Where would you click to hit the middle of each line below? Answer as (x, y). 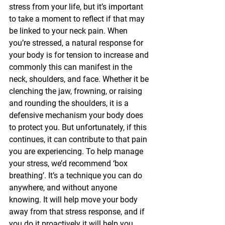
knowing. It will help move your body (74, 200)
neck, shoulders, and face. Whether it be (80, 79)
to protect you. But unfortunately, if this (79, 127)
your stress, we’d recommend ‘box (69, 163)
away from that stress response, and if (78, 212)
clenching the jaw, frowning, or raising (77, 91)
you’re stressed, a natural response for (77, 43)
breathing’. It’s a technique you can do (77, 176)
